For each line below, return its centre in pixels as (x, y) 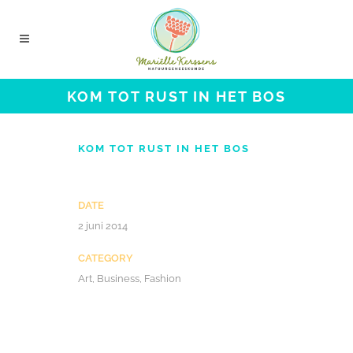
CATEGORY (106, 258)
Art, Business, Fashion (130, 279)
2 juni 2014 (103, 226)
